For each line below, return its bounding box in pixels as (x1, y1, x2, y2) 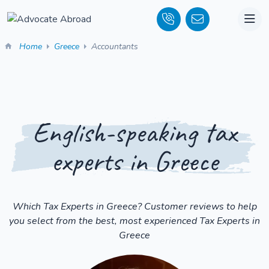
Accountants (91, 41, 138, 52)
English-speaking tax (32, 114, 237, 150)
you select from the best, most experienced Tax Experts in (9, 214, 260, 228)
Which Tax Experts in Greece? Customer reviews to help (12, 200, 257, 213)
